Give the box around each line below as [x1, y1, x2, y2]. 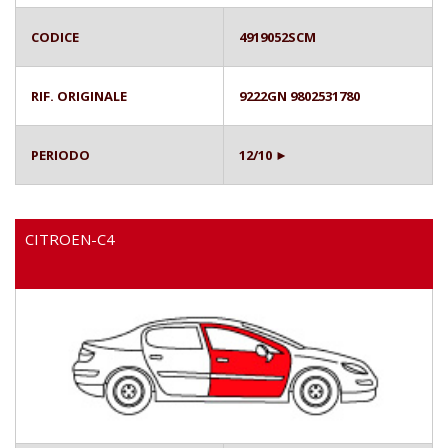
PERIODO [31, 145, 90, 164]
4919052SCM [239, 27, 316, 46]
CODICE [31, 27, 79, 46]
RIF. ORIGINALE [31, 86, 127, 105]
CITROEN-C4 [25, 228, 115, 249]
